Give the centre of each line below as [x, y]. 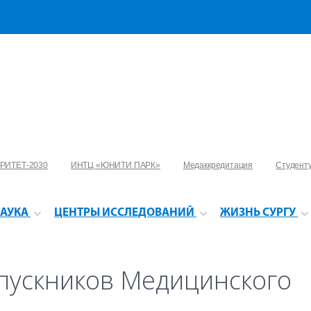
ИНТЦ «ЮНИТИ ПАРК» [115, 165]
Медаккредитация [218, 165]
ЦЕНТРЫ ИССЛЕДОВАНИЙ [124, 213]
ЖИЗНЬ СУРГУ [258, 213]
